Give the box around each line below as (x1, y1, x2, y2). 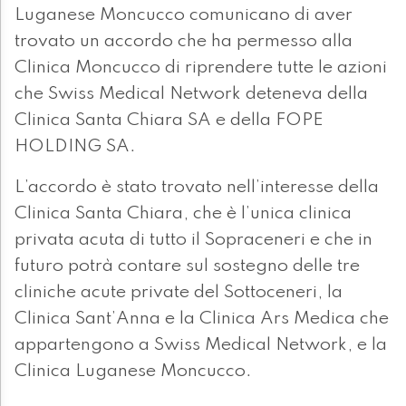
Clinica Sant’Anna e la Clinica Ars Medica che (14, 310, 389, 329)
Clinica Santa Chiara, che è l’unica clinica (14, 205, 352, 224)
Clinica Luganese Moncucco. (14, 362, 252, 382)
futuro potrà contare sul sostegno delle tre (14, 257, 360, 276)
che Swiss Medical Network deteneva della (14, 85, 368, 104)
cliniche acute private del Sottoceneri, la (14, 284, 343, 303)
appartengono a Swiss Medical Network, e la (14, 336, 387, 355)
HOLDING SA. (14, 138, 136, 157)
